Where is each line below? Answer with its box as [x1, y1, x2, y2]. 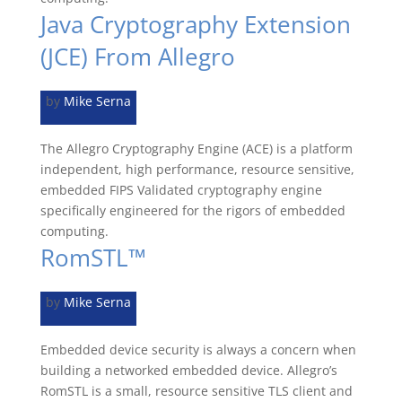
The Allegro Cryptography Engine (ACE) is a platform [39, 140, 353, 157]
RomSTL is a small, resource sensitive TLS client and [39, 382, 353, 399]
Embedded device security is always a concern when [39, 341, 356, 358]
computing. [39, 223, 109, 240]
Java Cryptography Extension [39, 8, 351, 40]
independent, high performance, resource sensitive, [39, 161, 354, 178]
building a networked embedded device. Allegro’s [39, 362, 337, 379]
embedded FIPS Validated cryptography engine [39, 181, 322, 198]
